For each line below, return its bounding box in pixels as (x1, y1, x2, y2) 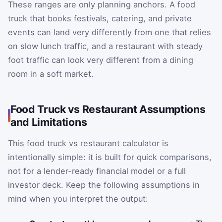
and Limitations (10, 115, 87, 128)
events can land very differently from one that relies (8, 27, 211, 37)
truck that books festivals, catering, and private (8, 13, 192, 23)
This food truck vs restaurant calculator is (8, 138, 168, 148)
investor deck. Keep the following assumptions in (8, 180, 200, 190)
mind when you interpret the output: (8, 194, 148, 204)
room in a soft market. (8, 69, 94, 79)
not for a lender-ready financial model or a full (8, 166, 186, 176)
